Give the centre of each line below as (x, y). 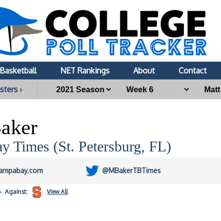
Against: (16, 192)
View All (57, 192)
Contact (193, 71)
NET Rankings (85, 71)
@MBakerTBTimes (131, 170)
